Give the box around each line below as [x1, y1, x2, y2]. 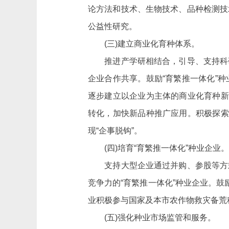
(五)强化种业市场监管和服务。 [88, 213, 216, 222]
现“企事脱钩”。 [88, 126, 142, 135]
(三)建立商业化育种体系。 [88, 39, 199, 48]
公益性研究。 [88, 22, 137, 31]
